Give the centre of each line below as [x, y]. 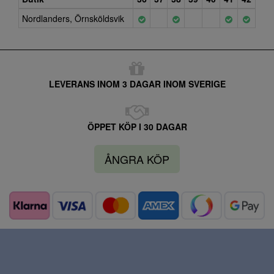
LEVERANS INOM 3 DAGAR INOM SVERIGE [137, 84]
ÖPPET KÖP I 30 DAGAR [137, 127]
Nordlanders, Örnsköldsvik [73, 18]
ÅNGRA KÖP [137, 159]
